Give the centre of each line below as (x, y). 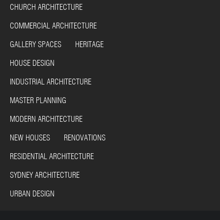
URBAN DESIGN (32, 194)
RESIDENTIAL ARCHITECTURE (52, 156)
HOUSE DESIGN (32, 63)
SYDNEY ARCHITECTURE (45, 175)
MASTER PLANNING (38, 100)
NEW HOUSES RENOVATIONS (58, 138)
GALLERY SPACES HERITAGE (57, 44)
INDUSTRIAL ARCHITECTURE (51, 82)
